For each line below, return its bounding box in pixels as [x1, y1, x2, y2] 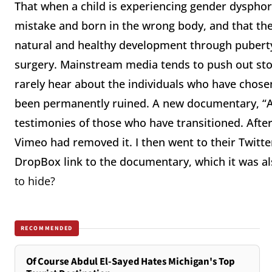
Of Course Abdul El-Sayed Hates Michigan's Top [25, 254, 235, 270]
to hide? [15, 174, 55, 189]
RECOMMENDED [20, 223, 73, 233]
